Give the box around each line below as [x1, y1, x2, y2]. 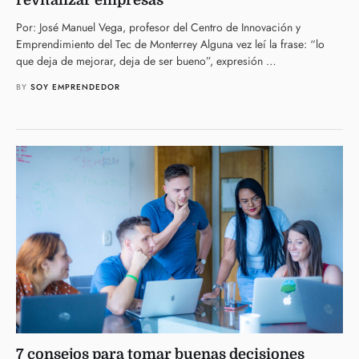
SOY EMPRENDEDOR [30, 80, 120, 93]
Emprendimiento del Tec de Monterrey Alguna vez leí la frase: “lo [16, 35, 325, 52]
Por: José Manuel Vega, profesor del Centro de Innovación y [16, 18, 301, 35]
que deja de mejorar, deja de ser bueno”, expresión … [16, 52, 276, 69]
